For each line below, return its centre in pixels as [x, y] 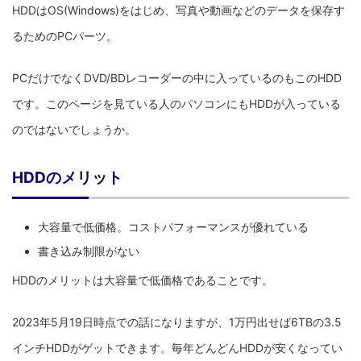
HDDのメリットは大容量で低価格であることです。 [143, 280]
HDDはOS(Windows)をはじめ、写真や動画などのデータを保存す [178, 10]
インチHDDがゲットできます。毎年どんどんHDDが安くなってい [177, 347]
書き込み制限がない [89, 251]
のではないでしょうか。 [74, 129]
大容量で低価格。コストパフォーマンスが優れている [173, 227]
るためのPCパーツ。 [65, 35]
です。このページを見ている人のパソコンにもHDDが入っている [176, 103]
